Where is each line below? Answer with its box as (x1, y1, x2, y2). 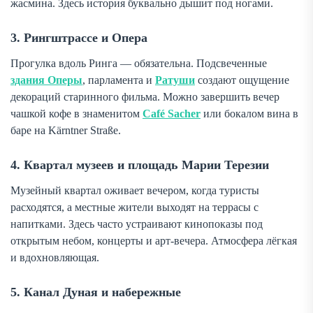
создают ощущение (195, 74, 289, 87)
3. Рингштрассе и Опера (10, 31, 147, 45)
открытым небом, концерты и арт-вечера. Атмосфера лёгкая (10, 235, 297, 247)
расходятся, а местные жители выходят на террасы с (10, 201, 259, 214)
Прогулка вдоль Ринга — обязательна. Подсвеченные (10, 57, 267, 70)
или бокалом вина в (201, 108, 298, 120)
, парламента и (82, 74, 155, 87)
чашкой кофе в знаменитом (10, 108, 143, 120)
